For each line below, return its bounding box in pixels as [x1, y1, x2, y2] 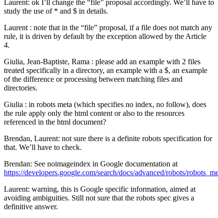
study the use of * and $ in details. [4, 7, 110, 16]
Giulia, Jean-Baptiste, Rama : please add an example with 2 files [4, 57, 200, 66]
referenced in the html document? [4, 118, 108, 127]
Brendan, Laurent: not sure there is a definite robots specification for [4, 134, 212, 143]
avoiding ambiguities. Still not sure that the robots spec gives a [4, 194, 194, 202]
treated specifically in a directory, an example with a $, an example [4, 66, 207, 75]
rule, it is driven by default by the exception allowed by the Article [4, 32, 206, 41]
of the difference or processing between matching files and [4, 75, 182, 84]
